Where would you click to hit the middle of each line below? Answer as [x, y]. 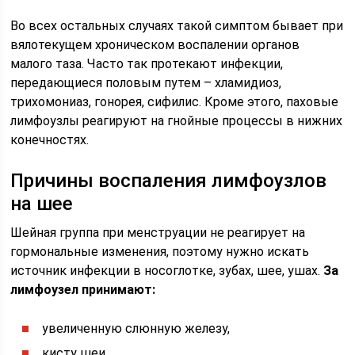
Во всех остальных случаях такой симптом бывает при [177, 26]
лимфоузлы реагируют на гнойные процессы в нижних [177, 121]
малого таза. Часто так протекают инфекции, [147, 64]
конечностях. [50, 140]
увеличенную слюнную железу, [136, 328]
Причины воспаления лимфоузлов [169, 181]
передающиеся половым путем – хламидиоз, [146, 83]
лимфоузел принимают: [83, 290]
